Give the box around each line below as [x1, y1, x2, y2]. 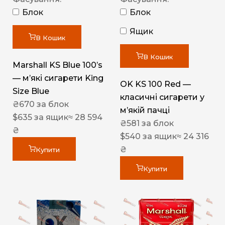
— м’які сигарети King [13, 73, 103, 83]
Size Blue [13, 86, 49, 96]
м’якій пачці [120, 105, 170, 116]
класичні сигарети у [120, 92, 204, 102]
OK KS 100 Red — [120, 79, 191, 89]
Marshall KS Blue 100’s [13, 60, 102, 70]
